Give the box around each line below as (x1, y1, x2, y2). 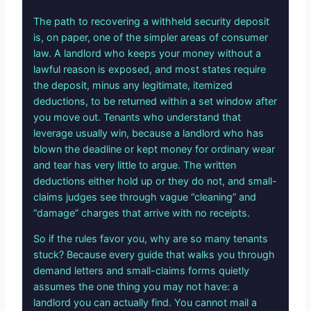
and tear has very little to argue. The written (33, 158, 236, 171)
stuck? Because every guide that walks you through (33, 248, 275, 260)
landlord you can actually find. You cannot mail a (33, 296, 257, 308)
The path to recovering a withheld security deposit (33, 15, 269, 27)
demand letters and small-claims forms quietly (33, 264, 249, 276)
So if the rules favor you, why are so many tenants (33, 232, 268, 244)
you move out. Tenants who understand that (33, 110, 241, 123)
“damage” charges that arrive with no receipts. (33, 206, 250, 219)
